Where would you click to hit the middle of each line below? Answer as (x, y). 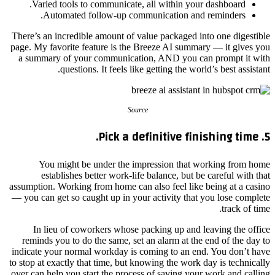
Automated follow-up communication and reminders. (144, 15)
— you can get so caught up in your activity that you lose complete (141, 197)
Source (137, 110)
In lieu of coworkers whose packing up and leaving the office (152, 229)
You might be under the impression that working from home (154, 164)
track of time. (246, 208)
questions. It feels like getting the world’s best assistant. (165, 69)
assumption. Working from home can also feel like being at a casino (140, 186)
